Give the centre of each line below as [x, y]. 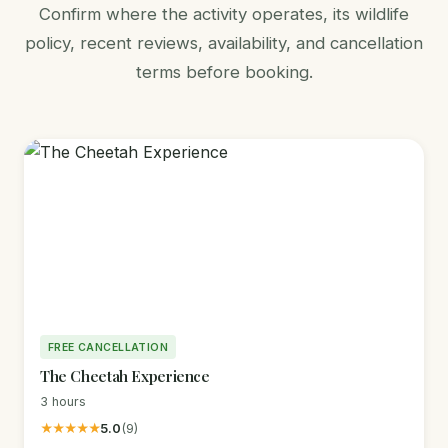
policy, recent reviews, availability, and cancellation [224, 43]
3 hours [63, 402]
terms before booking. [224, 72]
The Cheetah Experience [125, 375]
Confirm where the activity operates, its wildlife [224, 14]
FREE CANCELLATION [108, 347]
